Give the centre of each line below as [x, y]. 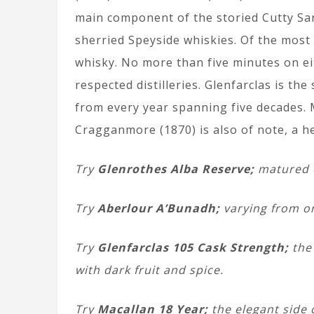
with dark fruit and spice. [149, 270]
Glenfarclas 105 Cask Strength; [193, 247]
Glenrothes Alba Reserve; [176, 169]
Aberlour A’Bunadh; [159, 208]
